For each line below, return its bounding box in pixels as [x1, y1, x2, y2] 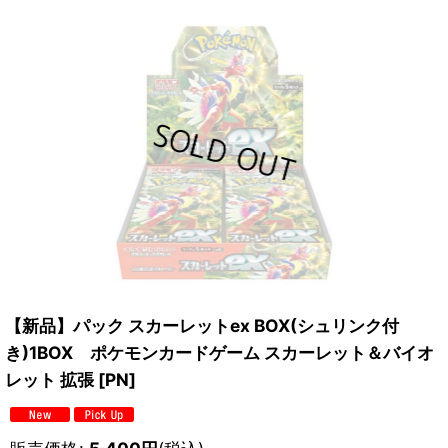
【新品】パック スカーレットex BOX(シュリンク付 [5, 314, 399, 336]
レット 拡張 [5, 368, 94, 390]
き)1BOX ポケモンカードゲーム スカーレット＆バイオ [5, 341, 434, 363]
